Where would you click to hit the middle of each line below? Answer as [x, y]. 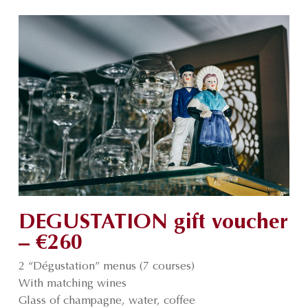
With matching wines [72, 284]
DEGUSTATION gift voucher [153, 223]
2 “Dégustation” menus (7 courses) [106, 267]
